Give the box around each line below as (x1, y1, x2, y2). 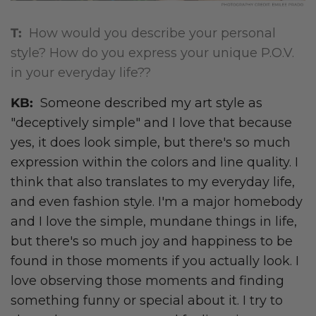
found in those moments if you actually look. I (11, 253, 299, 269)
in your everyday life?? (11, 65, 151, 81)
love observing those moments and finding (11, 273, 284, 289)
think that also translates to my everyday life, (11, 174, 295, 190)
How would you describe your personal (29, 25, 276, 42)
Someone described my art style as (40, 95, 262, 111)
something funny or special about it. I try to (11, 293, 283, 309)
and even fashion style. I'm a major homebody (11, 194, 303, 210)
